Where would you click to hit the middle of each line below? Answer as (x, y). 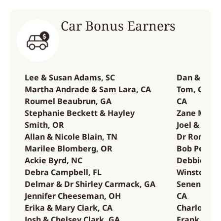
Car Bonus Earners (118, 26)
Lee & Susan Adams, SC (70, 77)
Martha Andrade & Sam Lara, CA (88, 89)
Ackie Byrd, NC (54, 160)
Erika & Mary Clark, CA (69, 208)
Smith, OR (44, 125)
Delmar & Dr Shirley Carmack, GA (90, 184)
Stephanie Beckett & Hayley (80, 113)
